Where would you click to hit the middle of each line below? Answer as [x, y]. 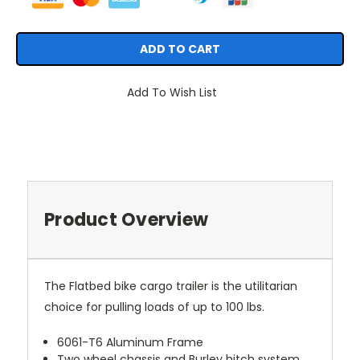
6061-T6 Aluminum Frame [131, 343]
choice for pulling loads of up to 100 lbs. [154, 307]
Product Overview [126, 220]
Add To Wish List [172, 93]
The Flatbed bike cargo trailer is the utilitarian [171, 286]
